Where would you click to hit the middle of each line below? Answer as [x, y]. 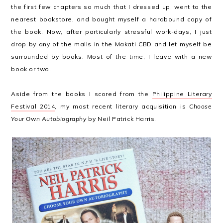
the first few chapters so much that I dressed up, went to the [111, 7]
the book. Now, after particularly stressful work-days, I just [111, 32]
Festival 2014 [33, 106]
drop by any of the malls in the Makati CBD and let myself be [111, 44]
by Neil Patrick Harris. [121, 119]
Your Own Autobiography [49, 119]
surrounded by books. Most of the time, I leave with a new [111, 56]
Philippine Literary [182, 94]
